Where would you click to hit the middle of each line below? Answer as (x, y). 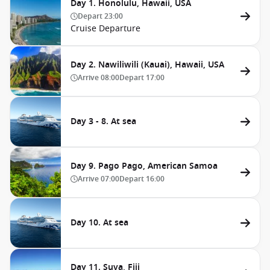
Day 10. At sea (99, 223)
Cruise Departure (105, 29)
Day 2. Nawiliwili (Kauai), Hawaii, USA (147, 65)
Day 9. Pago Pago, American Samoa (144, 166)
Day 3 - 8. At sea (103, 121)
